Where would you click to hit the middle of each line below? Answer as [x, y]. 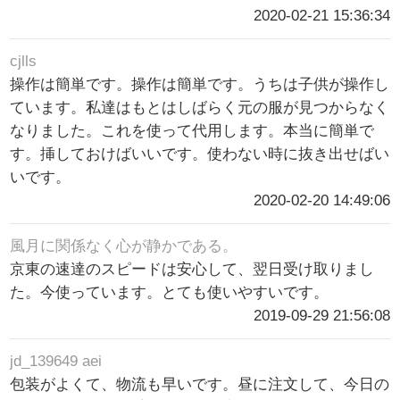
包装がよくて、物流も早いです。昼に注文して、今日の [200, 385]
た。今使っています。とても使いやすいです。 [170, 293]
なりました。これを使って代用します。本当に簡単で [192, 131]
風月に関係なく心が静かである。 [124, 246]
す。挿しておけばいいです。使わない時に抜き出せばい [200, 154]
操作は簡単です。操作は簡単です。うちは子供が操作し [200, 85]
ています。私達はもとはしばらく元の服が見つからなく [200, 108]
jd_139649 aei [56, 362]
